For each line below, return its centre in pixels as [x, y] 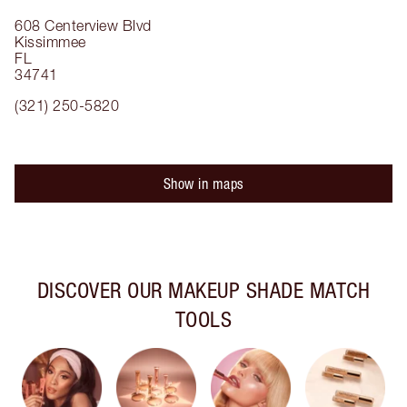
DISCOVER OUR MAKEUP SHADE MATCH [203, 290]
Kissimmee [50, 42]
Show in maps [203, 184]
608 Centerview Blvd [83, 25]
